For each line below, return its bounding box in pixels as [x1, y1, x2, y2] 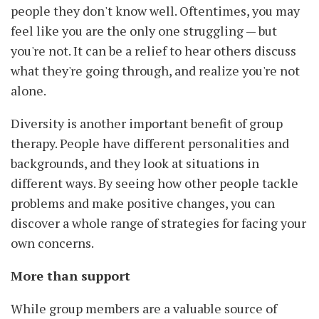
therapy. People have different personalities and [11, 135, 289, 152]
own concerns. [11, 234, 94, 252]
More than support [11, 267, 130, 285]
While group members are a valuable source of [11, 300, 277, 318]
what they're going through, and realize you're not [11, 62, 300, 80]
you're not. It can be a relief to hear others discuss [11, 42, 296, 60]
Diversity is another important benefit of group [11, 115, 283, 132]
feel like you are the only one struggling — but [11, 22, 277, 40]
